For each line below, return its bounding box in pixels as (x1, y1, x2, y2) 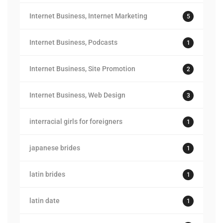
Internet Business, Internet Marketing (29, 12, 147, 20)
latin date (29, 197, 60, 205)
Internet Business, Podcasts (29, 38, 117, 46)
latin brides (29, 170, 65, 178)
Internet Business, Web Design (29, 91, 125, 99)
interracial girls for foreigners (29, 117, 122, 125)
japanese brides (29, 144, 80, 152)
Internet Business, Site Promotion (29, 65, 135, 73)
